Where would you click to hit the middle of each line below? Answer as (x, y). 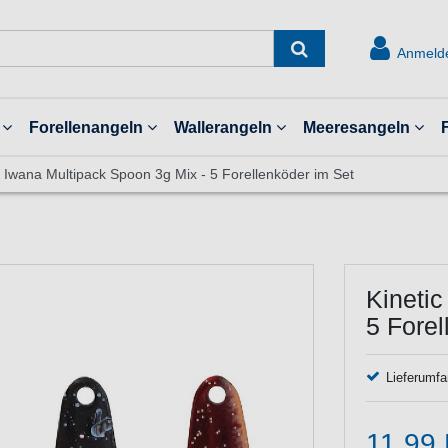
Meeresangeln (356, 127)
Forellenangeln (85, 127)
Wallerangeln (222, 127)
